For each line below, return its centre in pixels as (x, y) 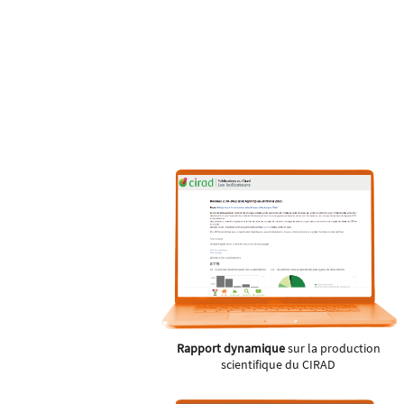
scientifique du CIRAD (279, 365)
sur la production (332, 349)
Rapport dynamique (230, 349)
